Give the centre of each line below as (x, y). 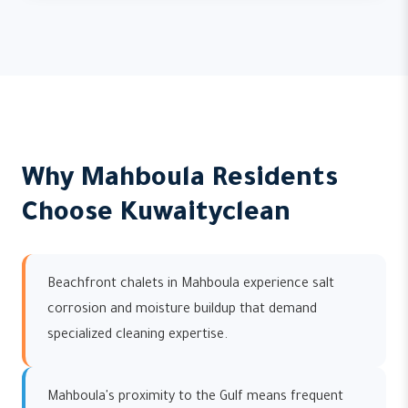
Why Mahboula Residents (180, 180)
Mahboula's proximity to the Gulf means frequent (195, 398)
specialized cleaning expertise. (138, 336)
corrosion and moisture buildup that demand (182, 311)
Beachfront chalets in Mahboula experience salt (191, 285)
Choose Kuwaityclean (156, 215)
